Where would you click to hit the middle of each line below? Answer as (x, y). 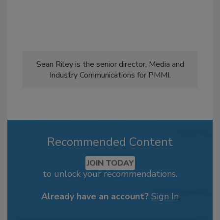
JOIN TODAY (110, 163)
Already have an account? (95, 196)
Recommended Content (110, 142)
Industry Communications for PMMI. (110, 75)
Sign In (165, 196)
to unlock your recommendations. (110, 174)
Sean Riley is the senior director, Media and (110, 64)
